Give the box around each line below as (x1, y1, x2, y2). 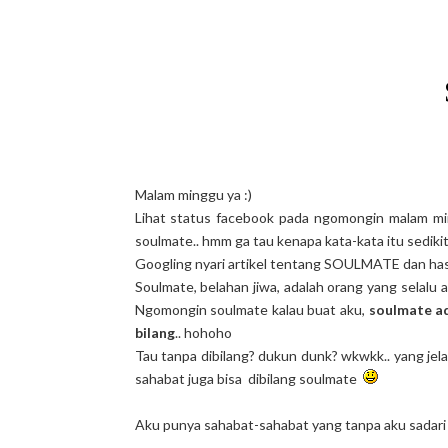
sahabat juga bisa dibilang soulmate (134, 370, 363, 387)
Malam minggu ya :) (134, 186, 252, 203)
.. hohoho (174, 324, 232, 341)
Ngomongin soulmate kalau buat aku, (134, 301, 366, 318)
